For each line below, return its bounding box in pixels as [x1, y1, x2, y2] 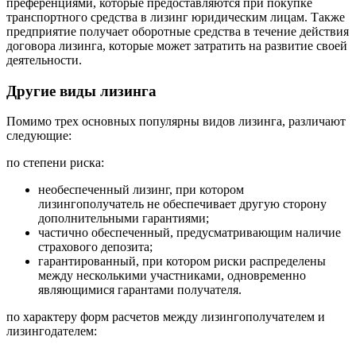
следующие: [6, 129, 72, 143]
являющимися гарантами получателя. [38, 283, 242, 297]
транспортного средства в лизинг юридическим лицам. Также [6, 10, 345, 24]
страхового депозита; [38, 240, 153, 254]
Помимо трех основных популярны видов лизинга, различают [6, 114, 346, 129]
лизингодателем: [6, 324, 97, 339]
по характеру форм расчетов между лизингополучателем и [6, 310, 325, 324]
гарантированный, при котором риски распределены [38, 254, 326, 269]
